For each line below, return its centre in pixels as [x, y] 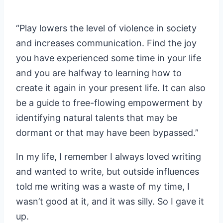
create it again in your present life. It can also [111, 88]
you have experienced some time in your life [109, 58]
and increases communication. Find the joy [106, 43]
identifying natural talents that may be [97, 117]
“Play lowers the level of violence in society [106, 28]
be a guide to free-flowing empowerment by [109, 103]
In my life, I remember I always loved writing [109, 156]
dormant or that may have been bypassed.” [107, 132]
